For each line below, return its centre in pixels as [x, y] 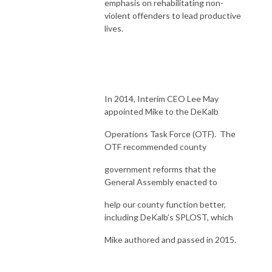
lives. [114, 28]
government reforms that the [160, 169]
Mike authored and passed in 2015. [170, 239]
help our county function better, [165, 204]
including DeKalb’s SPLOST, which [169, 217]
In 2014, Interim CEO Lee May [161, 98]
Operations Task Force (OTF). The [170, 134]
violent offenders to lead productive [173, 15]
